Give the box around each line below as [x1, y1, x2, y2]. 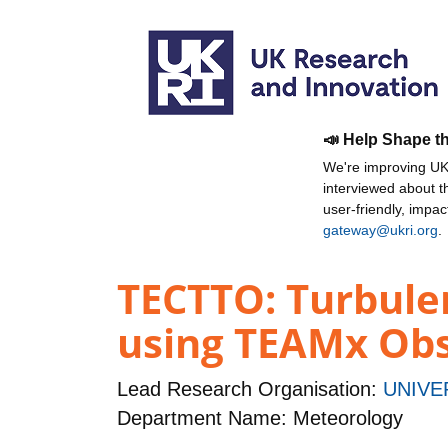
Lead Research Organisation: [117, 378, 383, 401]
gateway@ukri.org [323, 222, 438, 238]
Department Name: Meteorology [117, 407, 403, 430]
